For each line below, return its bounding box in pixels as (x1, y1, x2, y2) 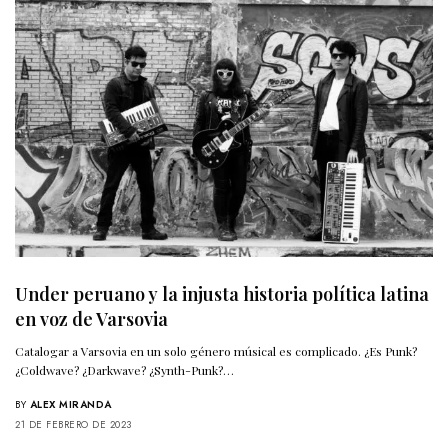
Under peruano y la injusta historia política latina (15, 281, 429, 306)
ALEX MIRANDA (29, 396, 112, 412)
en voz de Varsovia (15, 306, 168, 331)
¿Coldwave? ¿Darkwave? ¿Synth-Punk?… (15, 361, 235, 378)
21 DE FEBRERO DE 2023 (15, 416, 132, 432)
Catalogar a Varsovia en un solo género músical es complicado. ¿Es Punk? (15, 342, 418, 359)
